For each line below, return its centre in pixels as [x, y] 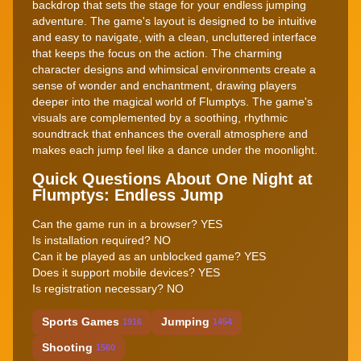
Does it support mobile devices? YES [126, 272]
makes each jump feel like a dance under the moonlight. [175, 149]
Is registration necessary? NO [108, 288]
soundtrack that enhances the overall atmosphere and [170, 133]
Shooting [67, 348]
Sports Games [81, 322]
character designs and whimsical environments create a [174, 69]
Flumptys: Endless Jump [128, 195]
